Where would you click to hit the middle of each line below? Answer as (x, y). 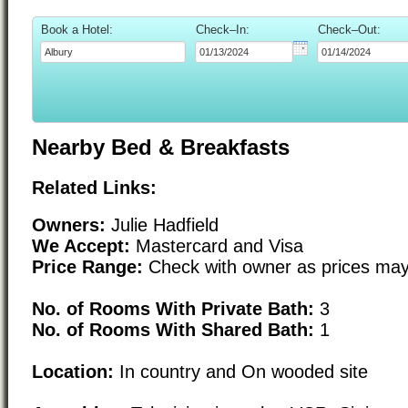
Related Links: (94, 188)
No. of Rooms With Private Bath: (173, 308)
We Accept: (81, 245)
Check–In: (223, 29)
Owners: (69, 224)
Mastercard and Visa (217, 245)
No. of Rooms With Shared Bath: (173, 329)
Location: (73, 371)
